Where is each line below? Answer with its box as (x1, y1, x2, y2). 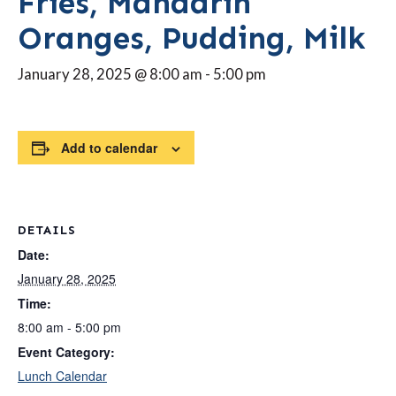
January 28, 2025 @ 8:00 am (18, 64, 202, 83)
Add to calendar (61, 138, 157, 156)
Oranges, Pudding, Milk (18, 19, 366, 57)
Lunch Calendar (18, 367, 107, 385)
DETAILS (18, 223, 76, 239)
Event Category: (18, 343, 115, 362)
